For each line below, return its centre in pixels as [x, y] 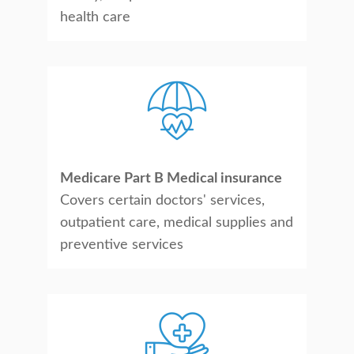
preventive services [122, 245]
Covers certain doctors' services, [162, 201]
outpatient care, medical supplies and [177, 223]
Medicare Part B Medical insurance [171, 179]
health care [95, 17]
